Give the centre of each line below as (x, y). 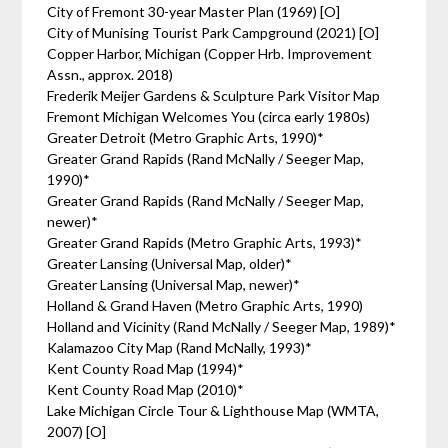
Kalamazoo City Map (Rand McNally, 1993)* (180, 347)
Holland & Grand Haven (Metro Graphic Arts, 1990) (205, 305)
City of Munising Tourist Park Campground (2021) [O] (215, 32)
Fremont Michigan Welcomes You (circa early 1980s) (209, 116)
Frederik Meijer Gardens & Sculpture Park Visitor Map (214, 95)
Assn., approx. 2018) (110, 74)
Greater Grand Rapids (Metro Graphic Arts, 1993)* (205, 242)
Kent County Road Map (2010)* (146, 389)
